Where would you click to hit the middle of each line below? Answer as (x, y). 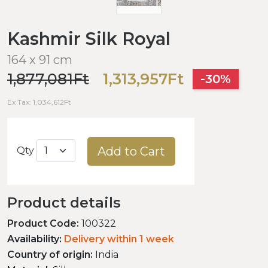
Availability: (34, 239)
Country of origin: (50, 254)
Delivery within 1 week (119, 239)
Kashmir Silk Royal (89, 38)
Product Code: (43, 223)
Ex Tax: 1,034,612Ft (39, 102)
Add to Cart (131, 151)
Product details (64, 202)
